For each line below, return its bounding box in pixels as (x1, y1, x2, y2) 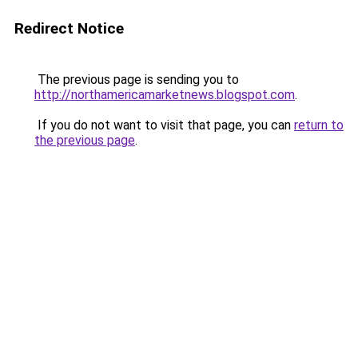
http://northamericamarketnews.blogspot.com (34, 87, 295, 102)
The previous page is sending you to (34, 72, 239, 87)
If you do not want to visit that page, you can (34, 117, 294, 133)
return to (294, 117, 344, 133)
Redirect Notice (14, 19, 124, 38)
